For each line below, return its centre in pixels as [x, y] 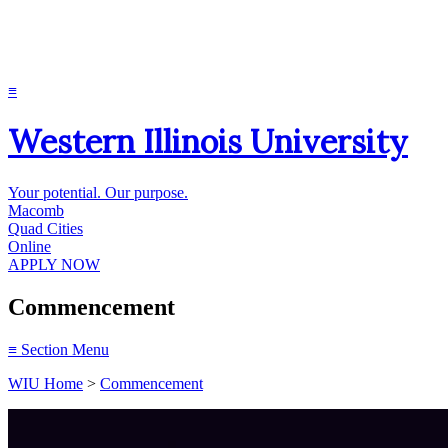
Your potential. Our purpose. [98, 192]
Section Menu [63, 349]
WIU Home [45, 383]
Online [29, 246]
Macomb [36, 210]
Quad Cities [45, 228]
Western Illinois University [208, 142]
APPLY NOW [54, 264]
